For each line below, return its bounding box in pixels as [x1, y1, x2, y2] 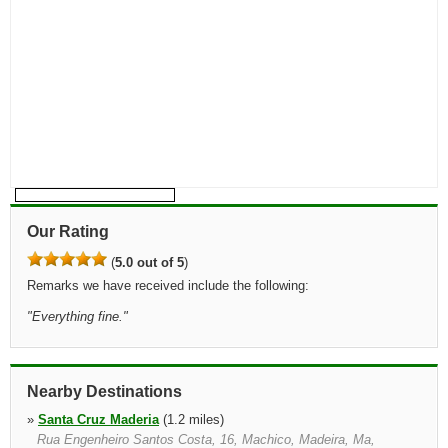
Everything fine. [32, 309, 123, 324]
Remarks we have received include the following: [27, 278, 309, 293]
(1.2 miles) [159, 412, 224, 427]
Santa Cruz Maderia [38, 412, 159, 427]
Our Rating [27, 223, 109, 240]
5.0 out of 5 [115, 255, 184, 270]
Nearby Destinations [27, 383, 182, 400]
